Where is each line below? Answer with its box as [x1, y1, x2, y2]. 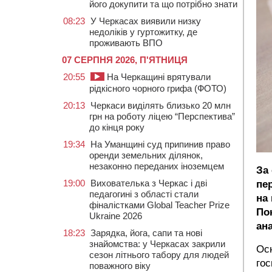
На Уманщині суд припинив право [90, 139, 230, 149]
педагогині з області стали [89, 189, 199, 199]
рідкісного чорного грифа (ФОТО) [89, 83, 226, 93]
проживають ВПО [89, 38, 163, 48]
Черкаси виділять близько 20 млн [90, 100, 231, 110]
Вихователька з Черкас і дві [90, 178, 207, 188]
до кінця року [89, 122, 144, 132]
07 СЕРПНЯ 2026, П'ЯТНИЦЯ [62, 55, 188, 65]
